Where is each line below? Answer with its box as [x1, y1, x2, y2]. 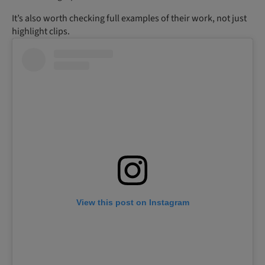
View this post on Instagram [76, 198, 189, 208]
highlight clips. [12, 25, 70, 38]
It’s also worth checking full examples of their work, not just [12, 12, 247, 25]
